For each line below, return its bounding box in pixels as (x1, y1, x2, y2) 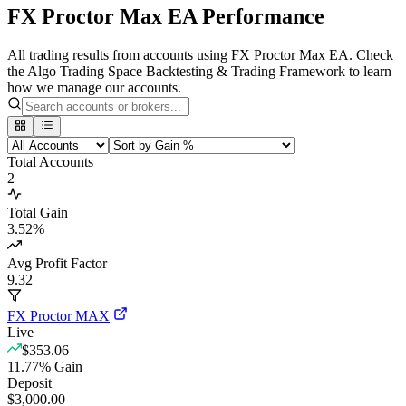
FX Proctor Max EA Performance (7, 5, 324, 29)
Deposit (7, 374, 52, 391)
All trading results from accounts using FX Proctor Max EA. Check (7, 47, 393, 63)
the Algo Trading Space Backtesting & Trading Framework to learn (7, 63, 391, 80)
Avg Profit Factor (7, 255, 107, 271)
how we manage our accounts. (7, 80, 181, 96)
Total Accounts (7, 153, 93, 169)
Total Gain (7, 204, 68, 220)
